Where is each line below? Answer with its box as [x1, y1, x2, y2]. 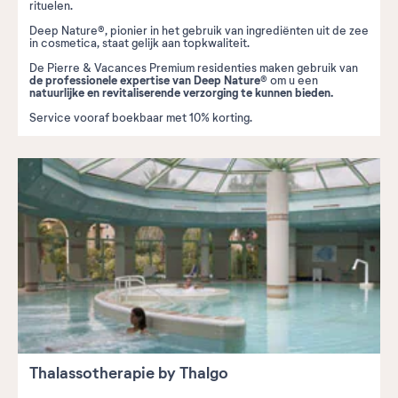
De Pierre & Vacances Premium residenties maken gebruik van [29, 60, 358, 76]
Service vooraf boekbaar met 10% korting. [29, 110, 252, 125]
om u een [267, 73, 318, 88]
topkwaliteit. [180, 36, 250, 51]
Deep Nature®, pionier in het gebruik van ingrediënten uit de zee [29, 23, 369, 38]
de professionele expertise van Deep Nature [29, 72, 260, 88]
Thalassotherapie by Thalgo [29, 362, 228, 384]
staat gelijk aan [102, 36, 180, 51]
